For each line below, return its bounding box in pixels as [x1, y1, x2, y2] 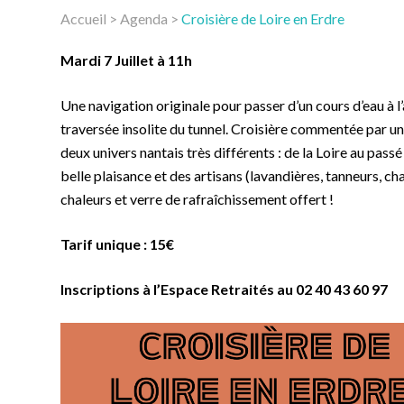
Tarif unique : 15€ [60, 235, 175, 252]
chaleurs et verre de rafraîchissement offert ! [60, 190, 335, 207]
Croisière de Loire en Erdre [181, 10, 345, 27]
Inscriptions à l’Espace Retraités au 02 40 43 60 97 [60, 280, 391, 298]
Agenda [120, 10, 169, 27]
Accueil [60, 10, 107, 27]
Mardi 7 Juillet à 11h [60, 51, 193, 69]
